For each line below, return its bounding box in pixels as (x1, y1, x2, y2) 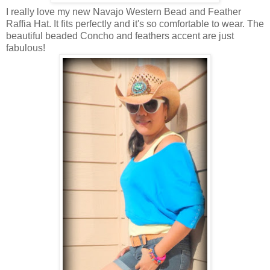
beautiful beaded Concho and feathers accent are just (6, 31, 234, 42)
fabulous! (6, 43, 48, 54)
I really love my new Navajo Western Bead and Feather (6, 7, 241, 17)
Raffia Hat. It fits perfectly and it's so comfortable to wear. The (6, 19, 264, 30)
